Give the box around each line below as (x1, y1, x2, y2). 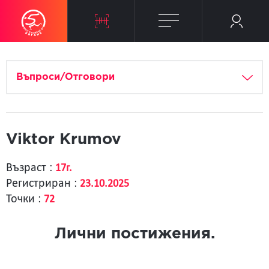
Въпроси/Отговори (16, 73, 115, 82)
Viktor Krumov (6, 133, 121, 147)
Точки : (6, 193, 44, 205)
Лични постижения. (54, 227, 215, 241)
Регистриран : (6, 178, 80, 190)
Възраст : (6, 162, 55, 174)
